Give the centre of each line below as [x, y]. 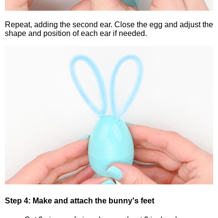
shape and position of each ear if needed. [76, 33]
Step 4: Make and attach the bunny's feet [80, 201]
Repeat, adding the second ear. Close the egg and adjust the [109, 24]
